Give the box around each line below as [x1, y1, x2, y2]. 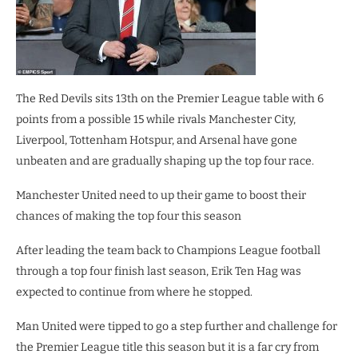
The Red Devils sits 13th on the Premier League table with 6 [16, 91, 324, 105]
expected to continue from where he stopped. [16, 284, 253, 299]
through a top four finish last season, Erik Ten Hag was [16, 264, 301, 278]
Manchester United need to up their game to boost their [16, 188, 306, 202]
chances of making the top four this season [16, 209, 241, 223]
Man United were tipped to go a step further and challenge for [16, 319, 337, 333]
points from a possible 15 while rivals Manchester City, [16, 112, 296, 126]
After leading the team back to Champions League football [16, 243, 320, 257]
